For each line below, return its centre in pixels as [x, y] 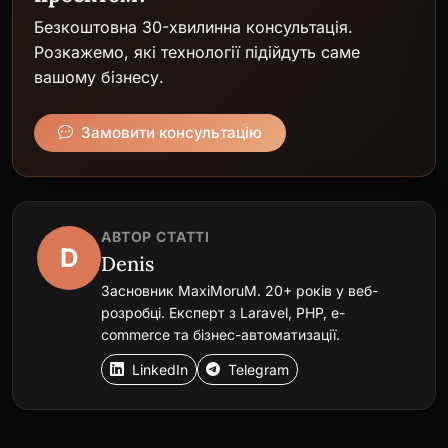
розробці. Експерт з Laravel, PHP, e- [223, 312]
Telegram [256, 369]
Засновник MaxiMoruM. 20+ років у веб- [239, 290]
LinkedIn [158, 369]
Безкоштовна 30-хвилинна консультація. [193, 26]
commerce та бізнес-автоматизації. [220, 334]
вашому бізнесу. [99, 76]
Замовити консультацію [171, 132]
